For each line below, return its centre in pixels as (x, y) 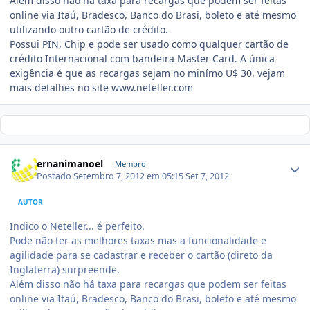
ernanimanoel (70, 163)
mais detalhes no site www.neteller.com (101, 88)
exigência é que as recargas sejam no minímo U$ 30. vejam (147, 73)
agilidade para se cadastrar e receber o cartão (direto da (141, 255)
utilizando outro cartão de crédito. (89, 30)
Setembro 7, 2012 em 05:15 (130, 176)
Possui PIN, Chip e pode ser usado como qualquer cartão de (149, 44)
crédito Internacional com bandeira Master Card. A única (142, 59)
